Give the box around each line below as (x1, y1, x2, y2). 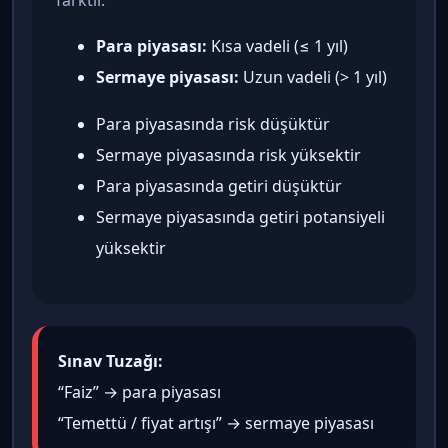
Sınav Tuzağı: (58, 350, 163, 373)
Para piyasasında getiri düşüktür (96, 175, 342, 198)
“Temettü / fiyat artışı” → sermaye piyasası (58, 412, 374, 435)
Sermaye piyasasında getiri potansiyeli (96, 206, 385, 229)
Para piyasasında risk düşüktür (96, 113, 330, 136)
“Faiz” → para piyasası (58, 381, 221, 404)
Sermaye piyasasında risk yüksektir (96, 144, 361, 167)
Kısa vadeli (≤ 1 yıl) (207, 35, 348, 58)
